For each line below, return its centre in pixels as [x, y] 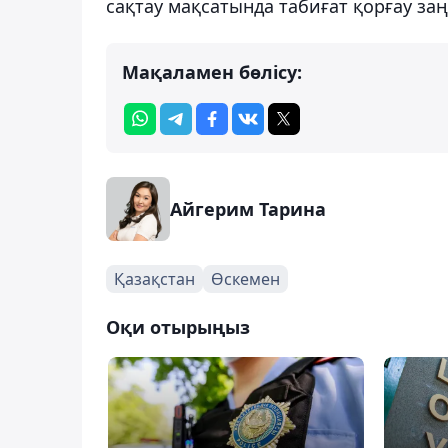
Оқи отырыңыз [178, 326]
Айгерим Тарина [248, 208]
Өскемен [245, 278]
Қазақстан [154, 278]
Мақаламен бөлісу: [212, 71]
